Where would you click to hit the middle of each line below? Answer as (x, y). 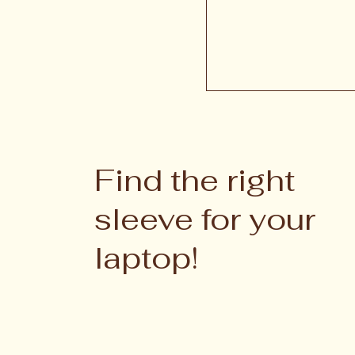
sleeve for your (205, 219)
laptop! (147, 258)
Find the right (195, 181)
